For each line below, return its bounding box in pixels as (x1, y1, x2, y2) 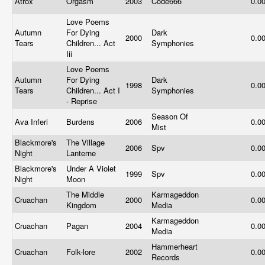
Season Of (151, 111, 188, 122)
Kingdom (66, 199, 99, 211)
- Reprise (66, 95, 99, 106)
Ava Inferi (15, 116, 50, 127)
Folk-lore (66, 246, 98, 257)
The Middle (66, 189, 104, 200)
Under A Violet (66, 163, 116, 174)
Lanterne (66, 147, 98, 159)
